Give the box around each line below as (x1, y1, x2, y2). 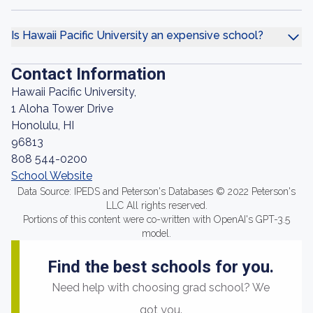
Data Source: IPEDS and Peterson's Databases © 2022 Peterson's (17, 186, 296, 197)
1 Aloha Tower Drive (11, 102, 113, 115)
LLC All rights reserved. (105, 200, 208, 211)
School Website (11, 169, 92, 182)
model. (142, 228, 171, 239)
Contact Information (11, 64, 166, 84)
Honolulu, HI (11, 119, 74, 132)
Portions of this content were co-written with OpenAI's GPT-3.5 (23, 214, 290, 225)
